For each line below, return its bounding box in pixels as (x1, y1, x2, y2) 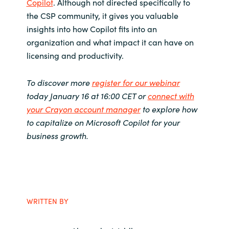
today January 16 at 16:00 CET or (26, 90, 148, 102)
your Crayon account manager (26, 103, 141, 115)
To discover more (26, 77, 92, 88)
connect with (147, 90, 194, 102)
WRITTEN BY (26, 195, 68, 206)
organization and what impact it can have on (26, 36, 194, 48)
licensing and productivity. (26, 50, 130, 61)
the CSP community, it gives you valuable (26, 10, 178, 21)
